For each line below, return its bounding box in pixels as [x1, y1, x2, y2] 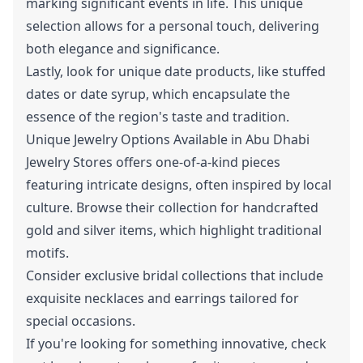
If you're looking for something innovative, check [26, 335, 327, 352]
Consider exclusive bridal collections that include [26, 267, 323, 284]
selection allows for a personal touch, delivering [26, 17, 319, 35]
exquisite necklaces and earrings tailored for [26, 289, 299, 307]
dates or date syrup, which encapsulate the [26, 85, 290, 103]
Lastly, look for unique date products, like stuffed [26, 62, 326, 80]
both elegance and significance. [26, 40, 220, 58]
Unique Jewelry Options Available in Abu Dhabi [26, 130, 310, 148]
